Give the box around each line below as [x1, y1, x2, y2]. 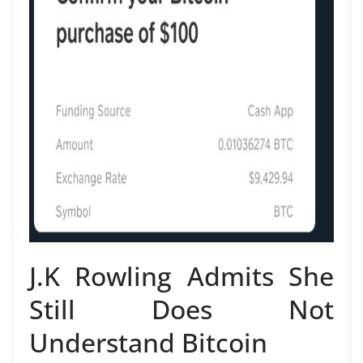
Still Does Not [29, 291, 334, 327]
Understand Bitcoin [29, 324, 267, 360]
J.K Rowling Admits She [29, 258, 334, 293]
